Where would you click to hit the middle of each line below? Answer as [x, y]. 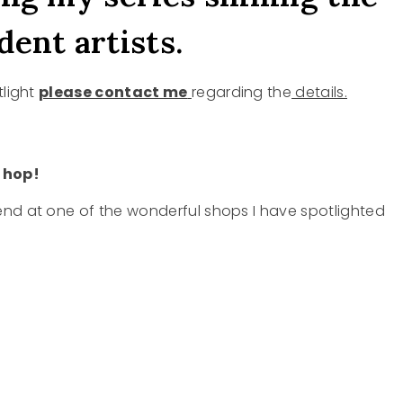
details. [319, 93]
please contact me [113, 93]
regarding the [242, 93]
